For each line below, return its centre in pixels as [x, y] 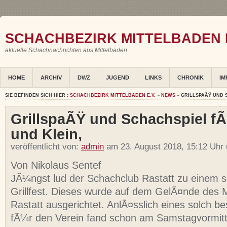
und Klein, [46, 135]
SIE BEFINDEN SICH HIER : [37, 96]
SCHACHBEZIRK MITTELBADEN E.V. [113, 96]
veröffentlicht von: [46, 147]
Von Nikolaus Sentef [56, 165]
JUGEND [118, 78]
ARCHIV [51, 78]
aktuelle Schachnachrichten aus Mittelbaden [66, 50]
